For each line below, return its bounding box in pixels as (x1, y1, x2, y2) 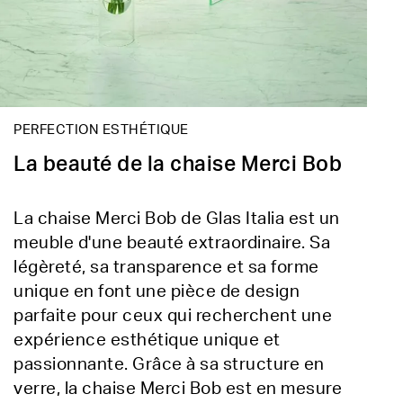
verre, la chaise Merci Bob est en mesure (13, 380, 342, 398)
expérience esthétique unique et (13, 331, 281, 349)
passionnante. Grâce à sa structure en (13, 355, 325, 373)
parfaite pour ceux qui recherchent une (13, 307, 332, 325)
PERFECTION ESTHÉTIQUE (13, 122, 189, 137)
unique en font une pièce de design (13, 282, 300, 300)
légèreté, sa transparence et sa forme (13, 258, 319, 276)
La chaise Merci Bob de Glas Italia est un (13, 210, 340, 228)
